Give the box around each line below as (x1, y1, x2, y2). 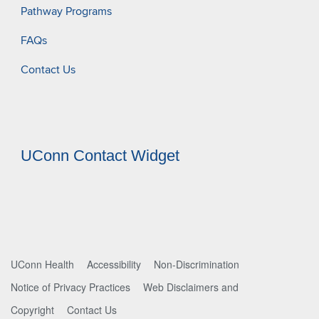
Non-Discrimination (154, 257, 239, 272)
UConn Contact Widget (21, 147, 179, 165)
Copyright (11, 303, 54, 318)
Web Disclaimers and (143, 280, 239, 295)
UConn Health (11, 257, 74, 272)
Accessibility (87, 257, 141, 272)
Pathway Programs (21, 4, 112, 19)
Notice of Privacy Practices (11, 280, 130, 295)
